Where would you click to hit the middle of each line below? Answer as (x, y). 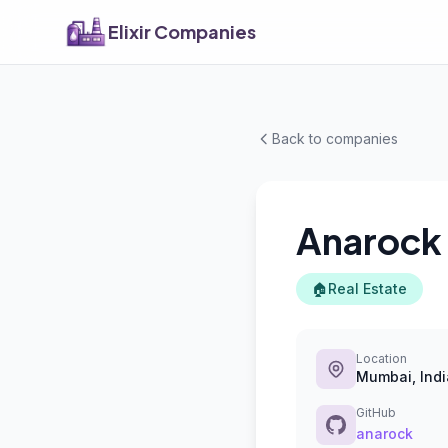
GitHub (376, 412)
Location (381, 358)
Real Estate (367, 288)
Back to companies (335, 138)
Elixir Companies (181, 31)
